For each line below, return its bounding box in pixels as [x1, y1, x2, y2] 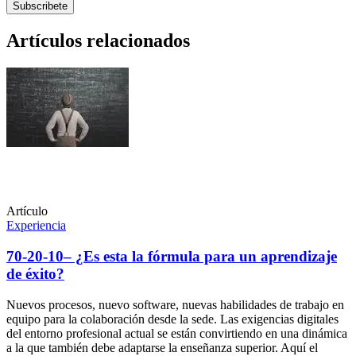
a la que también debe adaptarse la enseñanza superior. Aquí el [6, 340, 318, 354]
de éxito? [6, 265, 64, 282]
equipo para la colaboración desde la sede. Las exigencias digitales [6, 311, 339, 326]
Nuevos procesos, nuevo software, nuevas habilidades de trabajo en [6, 297, 344, 311]
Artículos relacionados [6, 30, 190, 52]
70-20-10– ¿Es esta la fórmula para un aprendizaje [6, 247, 337, 265]
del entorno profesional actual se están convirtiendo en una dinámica [6, 326, 347, 340]
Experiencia [6, 219, 66, 233]
